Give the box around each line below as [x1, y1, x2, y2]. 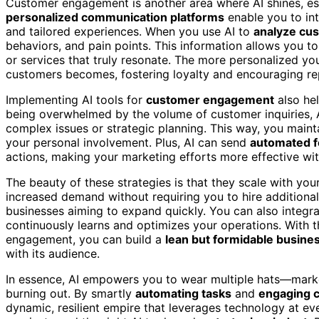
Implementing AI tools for [6, 93, 146, 108]
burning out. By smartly [6, 286, 135, 301]
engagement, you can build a [6, 232, 165, 247]
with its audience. [6, 246, 100, 261]
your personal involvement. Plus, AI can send [6, 135, 250, 150]
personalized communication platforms [6, 10, 224, 25]
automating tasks [135, 286, 231, 301]
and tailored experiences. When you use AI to [6, 24, 253, 39]
